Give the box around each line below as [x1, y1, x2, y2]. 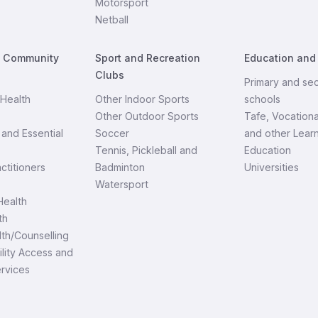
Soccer [94, 127, 129, 139]
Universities [244, 161, 300, 173]
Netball [94, 13, 128, 26]
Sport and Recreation [94, 52, 200, 64]
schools [244, 93, 281, 105]
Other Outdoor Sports [94, 110, 199, 122]
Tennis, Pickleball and [94, 144, 197, 156]
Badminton [94, 161, 145, 173]
